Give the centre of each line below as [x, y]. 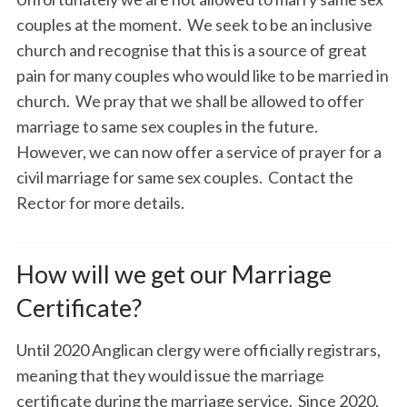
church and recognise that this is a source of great [191, 50]
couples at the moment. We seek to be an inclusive [194, 25]
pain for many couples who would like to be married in [202, 76]
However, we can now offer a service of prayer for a [199, 152]
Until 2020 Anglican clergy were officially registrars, [198, 350]
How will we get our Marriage [174, 274]
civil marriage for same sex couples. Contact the [184, 178]
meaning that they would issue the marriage [170, 376]
